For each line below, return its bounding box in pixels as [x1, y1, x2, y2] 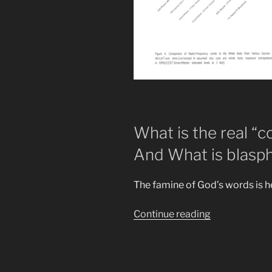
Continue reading [134, 208, 211, 220]
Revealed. [210, 236, 254, 248]
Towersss [210, 251, 253, 263]
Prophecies [210, 222, 262, 234]
